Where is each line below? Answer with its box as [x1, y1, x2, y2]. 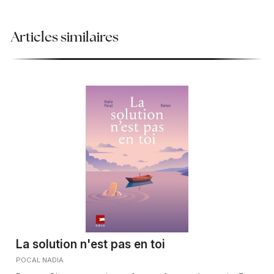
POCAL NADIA [15, 255, 64, 264]
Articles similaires [10, 31, 119, 45]
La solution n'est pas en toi [15, 236, 165, 251]
